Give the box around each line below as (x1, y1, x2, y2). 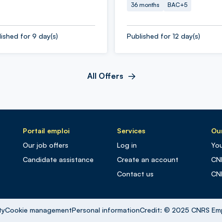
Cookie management (5, 206, 72, 214)
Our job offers (23, 141, 68, 149)
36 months (131, 1, 160, 8)
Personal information (72, 206, 140, 214)
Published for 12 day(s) (127, 32, 200, 40)
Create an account (117, 155, 178, 164)
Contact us (117, 169, 154, 178)
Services (117, 126, 145, 135)
